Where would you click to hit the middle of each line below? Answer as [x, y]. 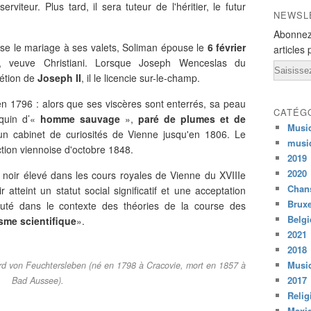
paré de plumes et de [192, 119]
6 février [226, 47]
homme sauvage [80, 119]
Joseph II [59, 78]
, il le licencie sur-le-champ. [141, 78]
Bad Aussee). [37, 280]
